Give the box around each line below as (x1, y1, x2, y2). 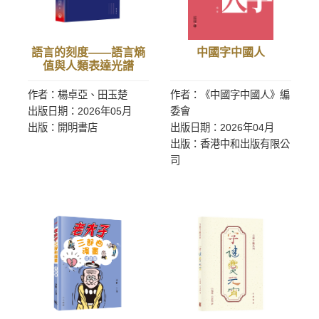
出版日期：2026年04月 (170, 122, 274, 133)
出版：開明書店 (28, 122, 98, 133)
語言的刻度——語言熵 (31, 46, 145, 58)
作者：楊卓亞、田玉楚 (28, 89, 127, 100)
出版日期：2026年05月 (28, 105, 132, 117)
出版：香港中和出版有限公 (170, 138, 290, 150)
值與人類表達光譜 (43, 60, 134, 72)
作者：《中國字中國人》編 (170, 89, 290, 100)
